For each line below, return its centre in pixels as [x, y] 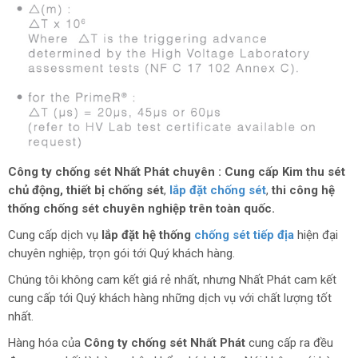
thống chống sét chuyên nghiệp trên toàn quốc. [141, 208]
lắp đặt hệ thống [148, 235]
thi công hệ [303, 190]
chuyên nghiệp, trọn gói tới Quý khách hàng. [121, 253]
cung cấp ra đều [291, 342]
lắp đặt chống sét [218, 190]
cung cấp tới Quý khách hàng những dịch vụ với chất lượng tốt [170, 298]
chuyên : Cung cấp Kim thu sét [259, 171]
